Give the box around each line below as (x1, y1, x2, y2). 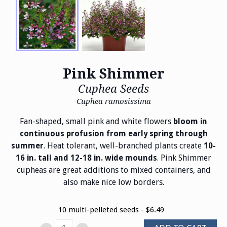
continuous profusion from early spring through (19, 129, 208, 138)
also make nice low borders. (63, 177, 164, 187)
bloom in (173, 117, 207, 126)
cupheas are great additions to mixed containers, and (16, 165, 211, 175)
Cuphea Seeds (78, 83, 149, 96)
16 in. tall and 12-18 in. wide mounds (16, 153, 157, 163)
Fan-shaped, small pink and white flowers (20, 116, 173, 126)
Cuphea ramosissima (76, 96, 151, 106)
